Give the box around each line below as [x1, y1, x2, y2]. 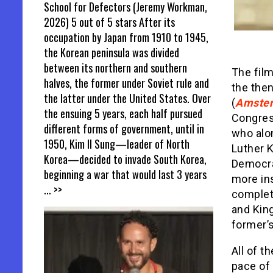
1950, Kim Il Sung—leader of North [44, 135, 190, 152]
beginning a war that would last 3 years [44, 166, 207, 182]
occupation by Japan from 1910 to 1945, [44, 29, 208, 45]
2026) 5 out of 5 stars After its [44, 13, 175, 30]
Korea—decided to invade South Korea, [44, 151, 207, 167]
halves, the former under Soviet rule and [44, 74, 209, 91]
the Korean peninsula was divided [44, 44, 179, 60]
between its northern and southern [44, 59, 187, 76]
